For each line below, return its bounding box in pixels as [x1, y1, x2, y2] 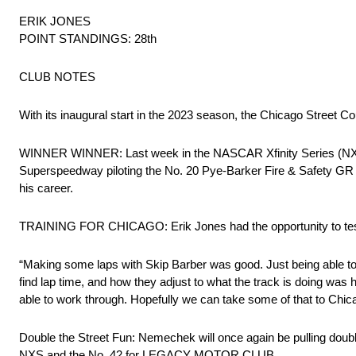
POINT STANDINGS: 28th [19, 32, 157, 46]
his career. [19, 181, 73, 195]
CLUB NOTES [19, 70, 95, 84]
